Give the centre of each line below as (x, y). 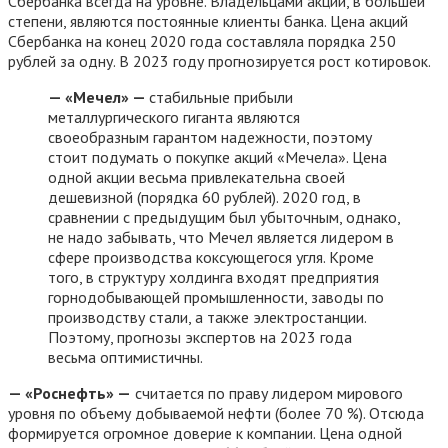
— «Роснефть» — (69, 392)
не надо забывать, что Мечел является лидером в (221, 236)
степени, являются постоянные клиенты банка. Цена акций (208, 20)
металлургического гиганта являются (174, 116)
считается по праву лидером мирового (267, 392)
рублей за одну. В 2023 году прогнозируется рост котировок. (219, 60)
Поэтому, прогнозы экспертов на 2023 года (200, 336)
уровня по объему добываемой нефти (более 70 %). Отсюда (216, 412)
